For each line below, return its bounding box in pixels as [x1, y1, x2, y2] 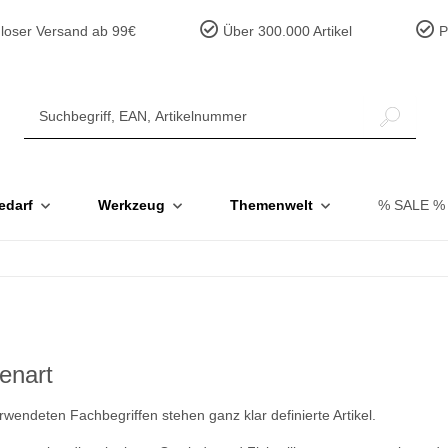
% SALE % [378, 197, 445, 213]
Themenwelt [230, 197, 313, 213]
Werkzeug [98, 197, 165, 213]
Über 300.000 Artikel [219, 23, 352, 39]
